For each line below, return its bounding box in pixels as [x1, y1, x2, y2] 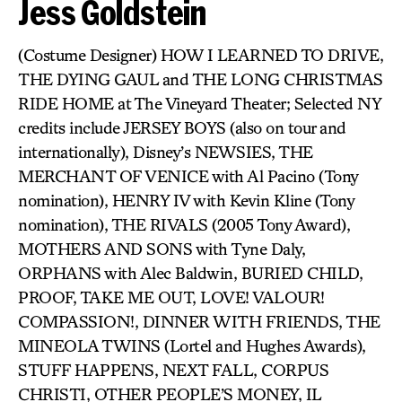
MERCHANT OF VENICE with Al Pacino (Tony [18, 166, 358, 186]
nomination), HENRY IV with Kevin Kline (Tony [18, 190, 354, 210]
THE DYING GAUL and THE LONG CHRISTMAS [18, 69, 383, 89]
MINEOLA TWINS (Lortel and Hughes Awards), [18, 336, 366, 355]
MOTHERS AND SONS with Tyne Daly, [18, 239, 305, 258]
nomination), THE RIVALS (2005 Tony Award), [18, 214, 350, 234]
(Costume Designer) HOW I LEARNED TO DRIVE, [18, 45, 383, 65]
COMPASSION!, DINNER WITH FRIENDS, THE [18, 311, 380, 331]
